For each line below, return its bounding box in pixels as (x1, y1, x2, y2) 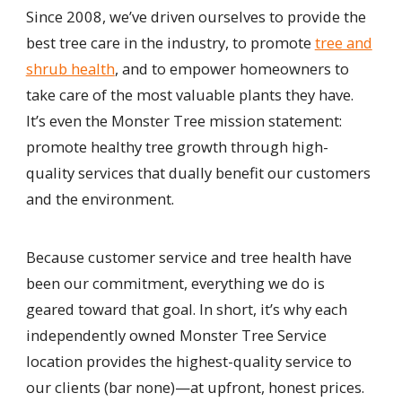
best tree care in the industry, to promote (25, 31, 315, 53)
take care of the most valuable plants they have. (25, 83, 354, 105)
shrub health (25, 57, 115, 79)
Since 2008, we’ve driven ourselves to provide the (25, 5, 366, 27)
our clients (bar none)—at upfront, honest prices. (25, 377, 364, 398)
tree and (314, 31, 372, 53)
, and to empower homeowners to (114, 57, 349, 79)
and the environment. (25, 188, 174, 209)
